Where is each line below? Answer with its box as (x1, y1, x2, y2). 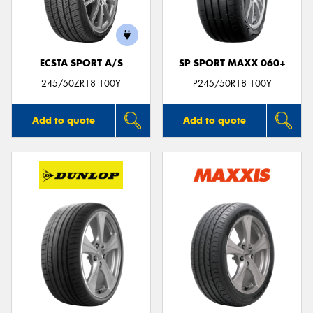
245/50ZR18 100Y (41, 77, 121, 89)
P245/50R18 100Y (192, 77, 272, 89)
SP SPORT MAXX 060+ (178, 57, 286, 69)
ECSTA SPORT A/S (39, 57, 123, 69)
